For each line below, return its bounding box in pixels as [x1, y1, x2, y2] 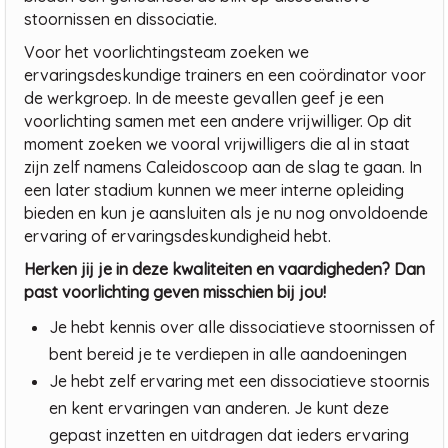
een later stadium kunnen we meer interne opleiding [24, 180, 404, 201]
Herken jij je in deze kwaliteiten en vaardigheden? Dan [24, 259, 425, 280]
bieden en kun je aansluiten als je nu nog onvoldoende [24, 203, 428, 224]
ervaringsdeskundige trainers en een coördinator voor [24, 65, 426, 86]
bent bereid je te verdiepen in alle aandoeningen [49, 344, 407, 365]
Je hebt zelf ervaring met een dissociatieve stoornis [49, 371, 430, 392]
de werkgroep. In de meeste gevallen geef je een [24, 88, 384, 109]
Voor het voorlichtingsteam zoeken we [24, 42, 309, 63]
